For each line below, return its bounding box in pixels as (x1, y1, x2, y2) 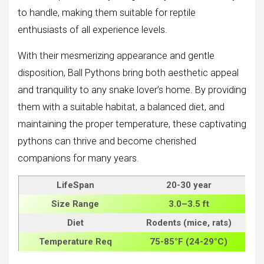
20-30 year (166, 179, 212, 190)
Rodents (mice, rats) (146, 217, 232, 228)
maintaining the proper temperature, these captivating (18, 118, 246, 130)
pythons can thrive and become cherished (18, 135, 196, 147)
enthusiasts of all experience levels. (18, 24, 167, 35)
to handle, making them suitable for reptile (18, 6, 196, 18)
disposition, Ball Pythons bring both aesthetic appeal (18, 67, 239, 78)
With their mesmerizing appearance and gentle (18, 49, 214, 61)
